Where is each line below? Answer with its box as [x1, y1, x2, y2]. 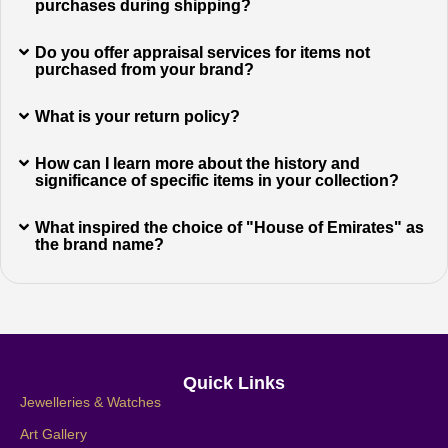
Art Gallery [20, 425, 87, 442]
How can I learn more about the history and [35, 154, 361, 172]
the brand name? [35, 235, 165, 253]
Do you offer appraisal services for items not [35, 43, 371, 61]
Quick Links [183, 372, 285, 393]
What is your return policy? [35, 107, 241, 125]
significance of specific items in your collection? [35, 171, 400, 189]
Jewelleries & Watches [20, 393, 161, 410]
